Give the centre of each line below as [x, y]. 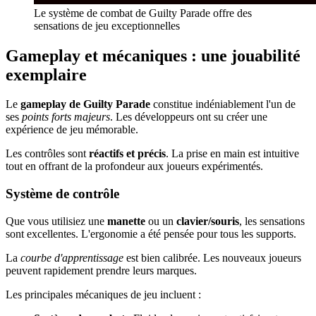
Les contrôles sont [47, 154]
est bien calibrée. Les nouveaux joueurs [212, 257]
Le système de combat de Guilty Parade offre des [143, 13]
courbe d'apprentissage [72, 257]
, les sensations [272, 221]
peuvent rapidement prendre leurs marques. [101, 270]
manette [126, 221]
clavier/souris [208, 221]
